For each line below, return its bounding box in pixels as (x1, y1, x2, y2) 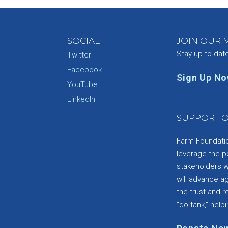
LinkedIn (67, 95, 95, 104)
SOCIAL (67, 36, 100, 46)
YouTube (67, 80, 98, 89)
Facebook (67, 65, 102, 74)
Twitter (67, 50, 91, 60)
